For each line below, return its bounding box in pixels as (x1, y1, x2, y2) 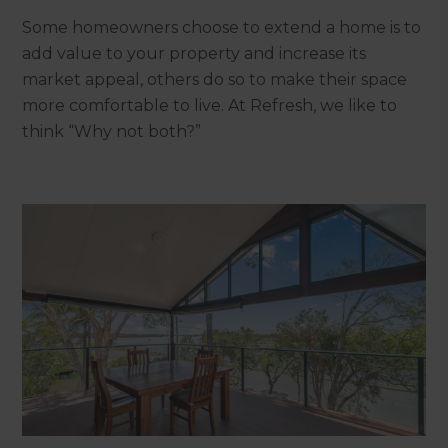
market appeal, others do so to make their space (22, 70, 408, 90)
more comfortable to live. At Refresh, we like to (22, 96, 398, 116)
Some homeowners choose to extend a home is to (22, 18, 422, 38)
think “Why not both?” (22, 122, 202, 142)
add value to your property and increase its (22, 44, 367, 64)
